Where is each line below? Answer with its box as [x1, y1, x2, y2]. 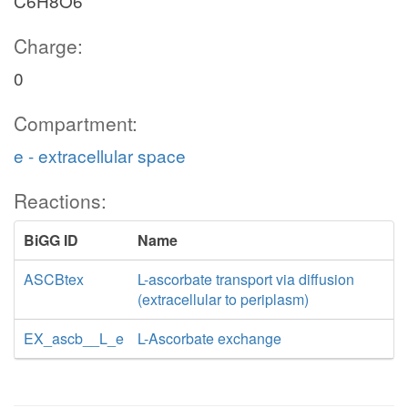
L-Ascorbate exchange [138, 328, 281, 349]
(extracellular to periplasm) [137, 289, 309, 310]
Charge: [14, 32, 83, 59]
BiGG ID [24, 229, 78, 250]
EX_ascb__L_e [24, 328, 124, 349]
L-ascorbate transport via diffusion [137, 269, 354, 290]
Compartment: [14, 109, 138, 137]
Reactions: [14, 187, 107, 214]
